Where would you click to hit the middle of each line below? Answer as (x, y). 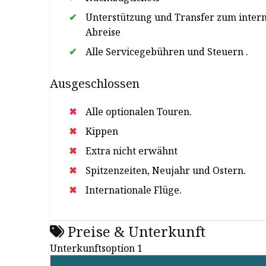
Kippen (102, 131)
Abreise (103, 32)
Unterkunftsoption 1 (96, 248)
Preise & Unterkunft (135, 231)
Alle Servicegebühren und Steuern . (167, 52)
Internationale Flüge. (134, 190)
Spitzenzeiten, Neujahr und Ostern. (166, 170)
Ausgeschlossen (95, 83)
